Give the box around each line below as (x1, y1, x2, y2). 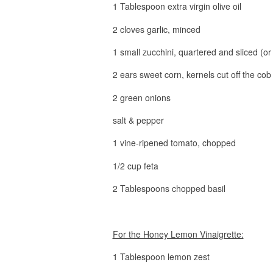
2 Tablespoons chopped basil (112, 182, 225, 195)
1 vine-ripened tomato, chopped (112, 136, 236, 149)
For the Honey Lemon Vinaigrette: (112, 228, 244, 241)
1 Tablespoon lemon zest (112, 250, 210, 263)
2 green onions (112, 91, 171, 104)
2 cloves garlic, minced (112, 23, 200, 35)
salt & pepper (112, 114, 164, 127)
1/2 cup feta (112, 159, 158, 172)
